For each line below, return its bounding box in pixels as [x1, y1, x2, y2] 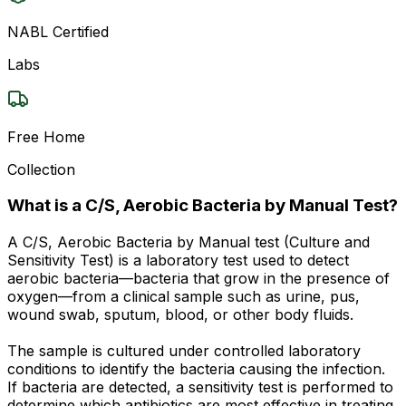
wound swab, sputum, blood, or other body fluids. [7, 305, 353, 324]
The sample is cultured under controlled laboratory [7, 342, 361, 361]
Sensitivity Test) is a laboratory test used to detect [7, 251, 349, 270]
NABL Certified [7, 22, 109, 41]
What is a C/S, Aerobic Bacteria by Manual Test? [7, 195, 398, 217]
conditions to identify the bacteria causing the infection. [7, 360, 385, 379]
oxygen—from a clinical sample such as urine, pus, [7, 287, 360, 306]
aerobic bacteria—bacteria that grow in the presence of [7, 269, 390, 288]
